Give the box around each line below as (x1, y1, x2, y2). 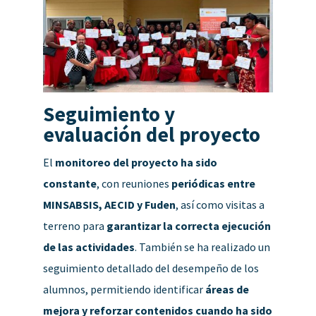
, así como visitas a (175, 197, 265, 212)
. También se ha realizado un (134, 239, 270, 254)
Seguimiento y (42, 100, 175, 127)
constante (42, 176, 97, 190)
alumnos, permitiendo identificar (42, 281, 205, 296)
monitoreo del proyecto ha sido (54, 154, 217, 169)
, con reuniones (96, 176, 171, 190)
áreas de (205, 281, 249, 296)
